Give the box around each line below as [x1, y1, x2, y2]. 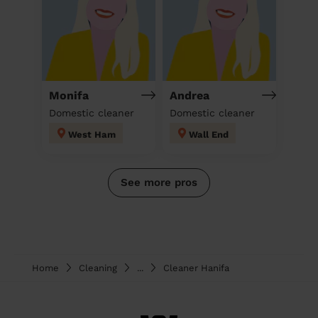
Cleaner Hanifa [163, 262, 229, 273]
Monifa [49, 88, 89, 102]
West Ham [68, 128, 116, 140]
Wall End [189, 128, 229, 140]
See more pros [121, 175, 197, 189]
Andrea [170, 88, 209, 102]
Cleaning [79, 262, 117, 273]
